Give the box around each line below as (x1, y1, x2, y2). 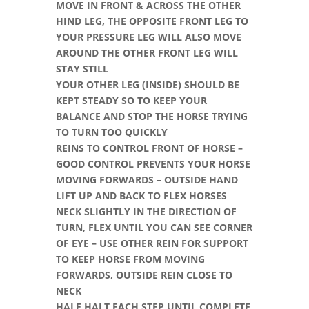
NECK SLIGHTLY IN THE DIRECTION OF (55, 205, 237, 218)
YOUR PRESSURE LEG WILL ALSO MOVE (55, 30, 241, 43)
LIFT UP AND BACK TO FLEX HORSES (55, 189, 227, 202)
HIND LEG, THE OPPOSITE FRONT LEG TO (55, 14, 248, 28)
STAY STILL (55, 62, 111, 75)
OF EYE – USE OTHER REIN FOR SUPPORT (55, 237, 248, 250)
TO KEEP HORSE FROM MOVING (55, 252, 205, 266)
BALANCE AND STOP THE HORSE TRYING (55, 110, 248, 123)
